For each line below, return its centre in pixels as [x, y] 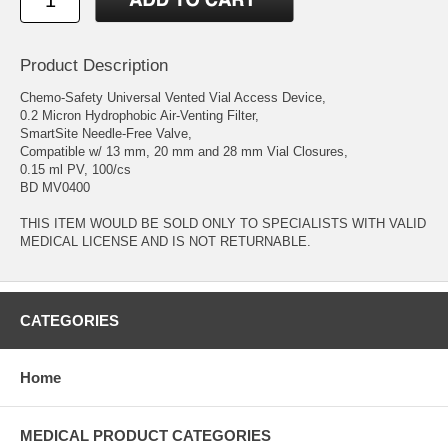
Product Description [94, 65]
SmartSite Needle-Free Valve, [106, 133]
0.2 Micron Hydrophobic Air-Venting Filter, [139, 115]
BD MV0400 [55, 187]
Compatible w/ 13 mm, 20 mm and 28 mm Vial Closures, [184, 151]
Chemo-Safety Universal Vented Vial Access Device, [173, 97]
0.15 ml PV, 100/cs [75, 169]
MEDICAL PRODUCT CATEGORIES [145, 435]
